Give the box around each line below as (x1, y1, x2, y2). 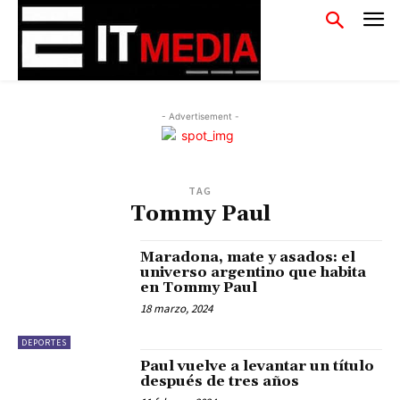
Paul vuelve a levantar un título (140, 357, 375, 376)
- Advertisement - (161, 111, 239, 121)
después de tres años (140, 372, 300, 391)
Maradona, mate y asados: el (140, 248, 356, 266)
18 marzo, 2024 (140, 301, 213, 316)
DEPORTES (21, 337, 67, 349)
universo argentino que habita (140, 263, 367, 281)
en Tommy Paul (140, 279, 258, 296)
